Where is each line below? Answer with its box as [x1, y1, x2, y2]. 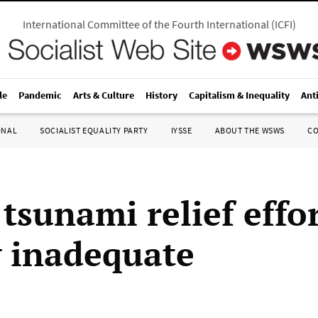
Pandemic [18, 89, 62, 102]
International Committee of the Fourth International [22, 17, 269, 31]
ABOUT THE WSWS [214, 125, 285, 136]
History [146, 89, 177, 102]
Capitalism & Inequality [189, 89, 290, 102]
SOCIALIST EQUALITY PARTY [40, 125, 148, 136]
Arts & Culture [73, 89, 134, 102]
